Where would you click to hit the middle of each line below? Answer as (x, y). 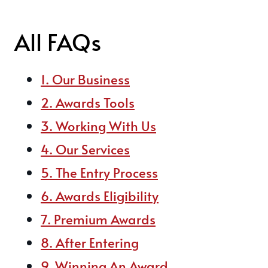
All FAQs (58, 42)
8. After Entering (90, 242)
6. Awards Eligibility (100, 196)
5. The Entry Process (99, 172)
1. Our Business (85, 79)
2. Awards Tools (88, 102)
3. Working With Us (98, 126)
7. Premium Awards (98, 219)
